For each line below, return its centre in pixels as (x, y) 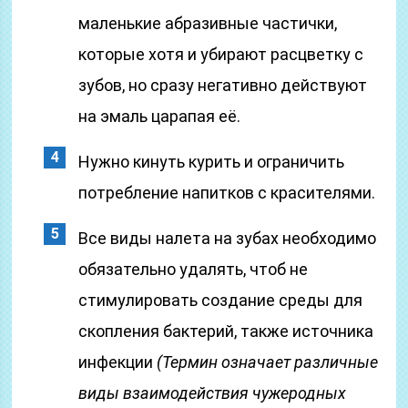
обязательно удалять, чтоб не (194, 269)
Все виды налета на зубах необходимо (228, 238)
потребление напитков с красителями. (227, 193)
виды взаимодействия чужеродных (213, 393)
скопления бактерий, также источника (226, 331)
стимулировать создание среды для (221, 300)
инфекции (118, 362)
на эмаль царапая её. (160, 116)
